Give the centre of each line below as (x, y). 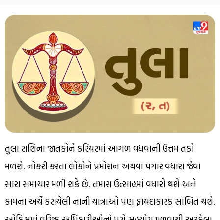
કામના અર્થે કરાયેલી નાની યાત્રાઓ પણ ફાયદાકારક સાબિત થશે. (110, 202)
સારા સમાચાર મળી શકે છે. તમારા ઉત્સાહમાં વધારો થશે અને (101, 184)
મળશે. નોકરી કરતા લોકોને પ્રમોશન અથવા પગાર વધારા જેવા (103, 166)
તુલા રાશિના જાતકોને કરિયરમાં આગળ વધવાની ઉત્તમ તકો (99, 149)
